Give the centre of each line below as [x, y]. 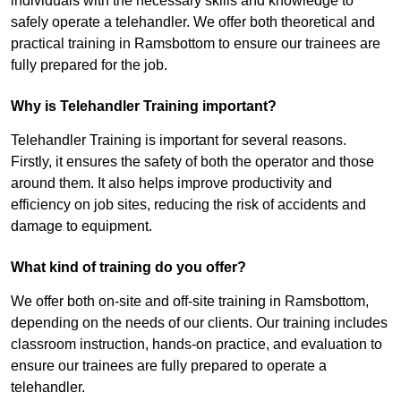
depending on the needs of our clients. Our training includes [199, 323]
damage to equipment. [81, 226]
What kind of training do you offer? [128, 268]
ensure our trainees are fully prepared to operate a [169, 366]
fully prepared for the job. [89, 65]
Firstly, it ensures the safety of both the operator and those [192, 162]
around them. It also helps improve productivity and [171, 183]
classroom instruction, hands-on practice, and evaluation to [196, 345]
